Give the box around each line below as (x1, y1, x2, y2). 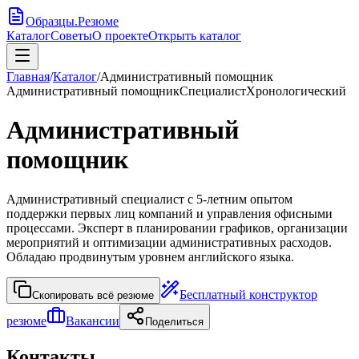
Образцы (26, 14, 75, 28)
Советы (50, 29, 92, 42)
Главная (6, 70, 50, 83)
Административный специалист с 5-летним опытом (6, 192, 292, 206)
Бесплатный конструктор (179, 287, 317, 301)
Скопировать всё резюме (32, 288, 154, 301)
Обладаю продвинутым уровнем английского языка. (6, 249, 294, 264)
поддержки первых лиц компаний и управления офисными (6, 206, 333, 220)
